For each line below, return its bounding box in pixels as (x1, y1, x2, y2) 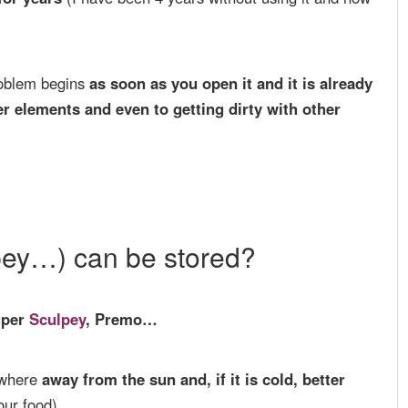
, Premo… (86, 308, 158, 331)
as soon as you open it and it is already (89, 72, 372, 95)
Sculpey (25, 308, 86, 331)
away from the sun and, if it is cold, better (42, 368, 345, 391)
